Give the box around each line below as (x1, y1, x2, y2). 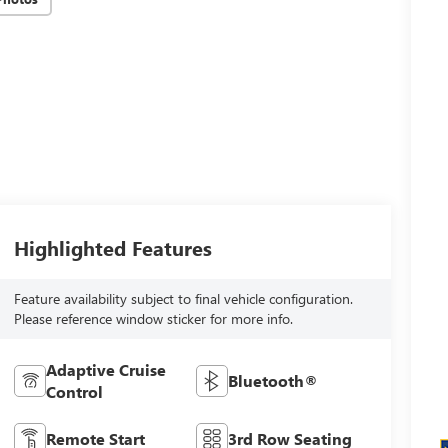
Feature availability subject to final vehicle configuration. (13, 289, 353, 309)
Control (45, 381, 103, 403)
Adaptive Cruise (45, 359, 166, 381)
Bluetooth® (228, 370, 319, 392)
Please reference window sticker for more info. (13, 309, 293, 329)
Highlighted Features (13, 234, 212, 262)
